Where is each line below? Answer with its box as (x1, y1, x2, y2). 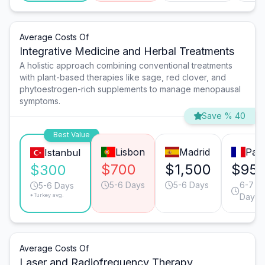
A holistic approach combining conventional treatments (20, 60, 232, 71)
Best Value (53, 130, 90, 140)
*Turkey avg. (30, 192, 64, 199)
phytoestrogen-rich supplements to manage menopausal (20, 84, 241, 95)
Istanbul (44, 147, 80, 159)
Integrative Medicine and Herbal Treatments (20, 45, 234, 58)
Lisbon (115, 146, 145, 159)
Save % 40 (202, 111, 245, 121)
